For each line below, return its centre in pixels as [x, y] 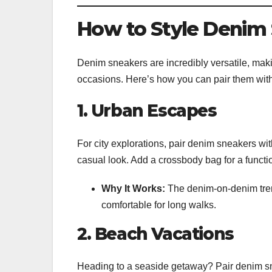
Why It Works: [133, 188]
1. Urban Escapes [147, 111]
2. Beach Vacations [155, 233]
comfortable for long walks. [159, 205]
